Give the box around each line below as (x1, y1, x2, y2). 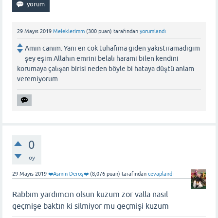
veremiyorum (17, 74, 58, 83)
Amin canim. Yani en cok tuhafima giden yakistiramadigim (25, 44, 200, 52)
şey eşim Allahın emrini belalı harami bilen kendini (25, 54, 179, 62)
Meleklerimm (53, 28, 85, 34)
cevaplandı (148, 170, 174, 177)
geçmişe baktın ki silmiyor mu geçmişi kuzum (12, 201, 171, 210)
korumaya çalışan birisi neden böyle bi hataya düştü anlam (17, 64, 194, 73)
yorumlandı (140, 28, 166, 34)
